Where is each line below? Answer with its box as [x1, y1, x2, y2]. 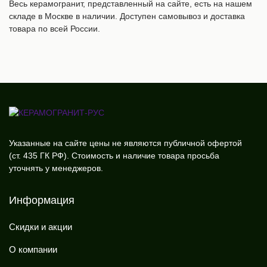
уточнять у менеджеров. [9, 163, 103, 173]
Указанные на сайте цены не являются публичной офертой [9, 138, 242, 148]
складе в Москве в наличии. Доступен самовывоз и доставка [9, 11, 245, 21]
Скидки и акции [9, 221, 72, 232]
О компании [9, 244, 57, 254]
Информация [9, 194, 74, 206]
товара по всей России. [9, 23, 100, 33]
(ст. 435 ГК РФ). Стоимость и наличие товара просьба [9, 150, 219, 160]
